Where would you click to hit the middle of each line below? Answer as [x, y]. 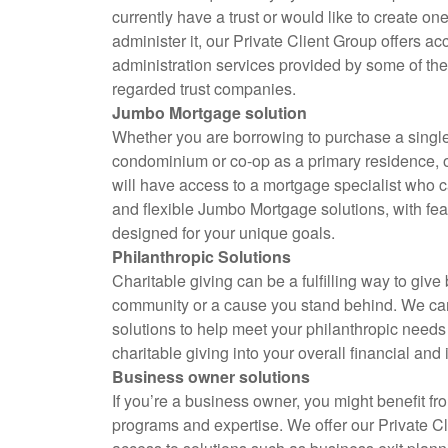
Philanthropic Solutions [201, 256]
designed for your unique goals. [223, 232]
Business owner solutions [211, 376]
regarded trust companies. [204, 88]
